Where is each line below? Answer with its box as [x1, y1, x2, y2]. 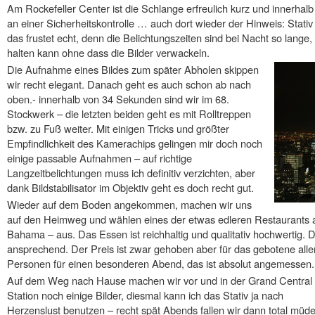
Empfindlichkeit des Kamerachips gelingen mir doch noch [7, 136, 262, 151]
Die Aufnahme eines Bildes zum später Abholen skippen [7, 62, 259, 77]
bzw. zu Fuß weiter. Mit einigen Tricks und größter [7, 121, 229, 136]
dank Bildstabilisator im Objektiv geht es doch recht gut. [7, 180, 254, 195]
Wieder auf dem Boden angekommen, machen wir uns [7, 197, 252, 212]
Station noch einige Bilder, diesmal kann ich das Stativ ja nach [7, 287, 283, 302]
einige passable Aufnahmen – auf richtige [7, 150, 192, 166]
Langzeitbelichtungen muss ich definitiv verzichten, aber [7, 165, 255, 181]
